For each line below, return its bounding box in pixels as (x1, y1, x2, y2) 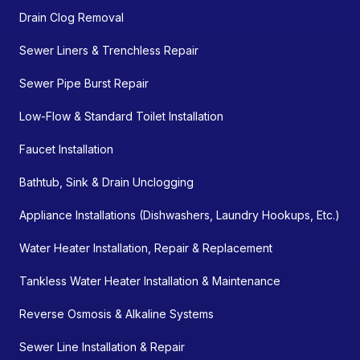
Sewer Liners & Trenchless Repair (19, 43, 198, 57)
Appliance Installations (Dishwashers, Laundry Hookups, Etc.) (19, 207, 340, 222)
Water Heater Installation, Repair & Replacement (19, 240, 272, 255)
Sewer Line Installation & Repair (19, 339, 185, 354)
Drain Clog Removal (19, 10, 124, 24)
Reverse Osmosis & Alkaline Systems (19, 306, 214, 321)
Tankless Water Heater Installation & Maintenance (19, 273, 280, 288)
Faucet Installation (19, 141, 113, 156)
